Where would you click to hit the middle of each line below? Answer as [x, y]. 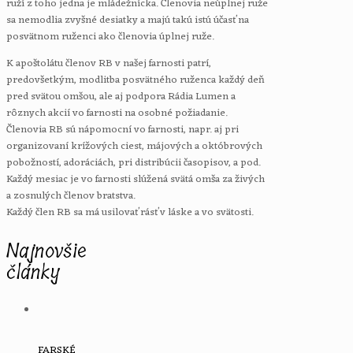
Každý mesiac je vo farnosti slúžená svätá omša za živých [136, 179]
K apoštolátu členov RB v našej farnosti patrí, [109, 63]
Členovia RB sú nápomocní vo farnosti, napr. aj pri [123, 129]
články [33, 272]
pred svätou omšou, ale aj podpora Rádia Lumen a [121, 96]
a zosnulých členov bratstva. [71, 195]
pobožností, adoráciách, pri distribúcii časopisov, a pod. [134, 162]
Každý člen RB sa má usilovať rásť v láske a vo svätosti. [130, 212]
